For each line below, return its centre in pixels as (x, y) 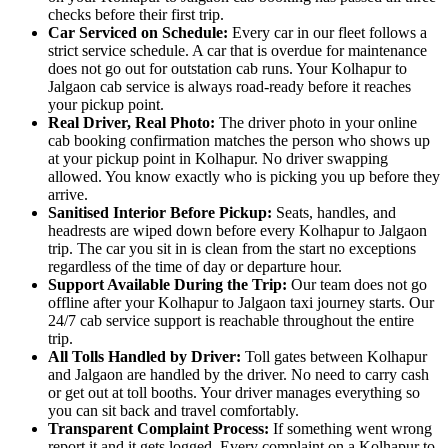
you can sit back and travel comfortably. (173, 411)
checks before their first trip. (136, 15)
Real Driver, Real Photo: (133, 123)
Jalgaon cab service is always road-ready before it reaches (229, 87)
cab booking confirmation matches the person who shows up (239, 141)
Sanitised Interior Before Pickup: (162, 213)
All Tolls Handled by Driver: (146, 357)
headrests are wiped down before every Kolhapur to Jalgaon (237, 231)
